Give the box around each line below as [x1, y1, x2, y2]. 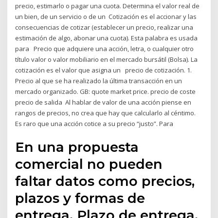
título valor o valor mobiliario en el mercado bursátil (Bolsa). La [15, 54, 198, 64]
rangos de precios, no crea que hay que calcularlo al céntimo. [15, 108, 196, 117]
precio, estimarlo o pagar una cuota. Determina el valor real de [15, 1, 200, 10]
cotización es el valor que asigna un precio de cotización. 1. [15, 65, 192, 74]
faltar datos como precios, [15, 173, 195, 190]
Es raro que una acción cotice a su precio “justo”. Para [15, 119, 177, 128]
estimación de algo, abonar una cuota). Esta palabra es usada [15, 33, 198, 42]
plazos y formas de [15, 190, 145, 207]
